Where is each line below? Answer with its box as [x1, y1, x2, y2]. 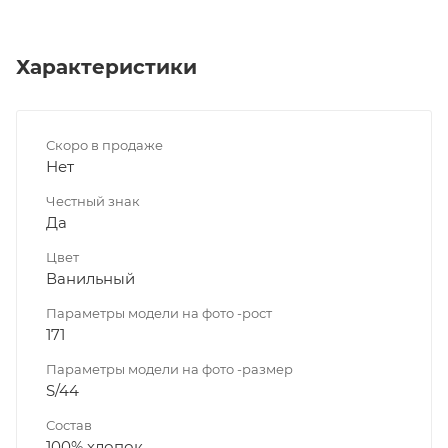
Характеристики [16, 55, 197, 80]
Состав [46, 417, 92, 434]
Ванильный [46, 269, 135, 289]
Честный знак [46, 193, 140, 210]
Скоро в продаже [46, 137, 163, 154]
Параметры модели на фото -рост [46, 305, 272, 322]
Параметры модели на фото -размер [46, 361, 293, 378]
